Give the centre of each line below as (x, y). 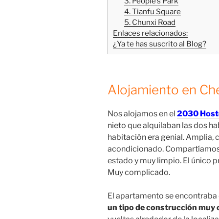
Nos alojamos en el (142, 114)
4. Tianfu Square (152, 11)
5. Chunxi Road (150, 22)
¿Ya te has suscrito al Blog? (160, 44)
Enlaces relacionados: (150, 33)
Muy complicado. (139, 173)
